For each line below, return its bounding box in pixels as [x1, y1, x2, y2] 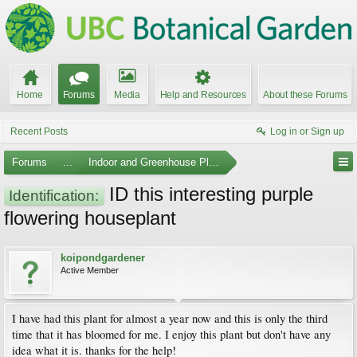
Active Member [61, 265, 119, 275]
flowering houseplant [4, 207, 176, 229]
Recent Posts [10, 126, 68, 137]
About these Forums [263, 89, 347, 100]
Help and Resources [159, 89, 246, 100]
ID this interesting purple [104, 183, 313, 205]
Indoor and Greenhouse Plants [88, 156, 229, 168]
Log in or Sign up [270, 126, 344, 137]
